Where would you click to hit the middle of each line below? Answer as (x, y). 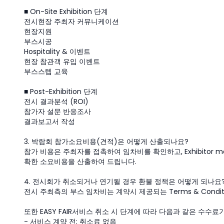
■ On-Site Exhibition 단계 (66, 11)
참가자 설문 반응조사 (57, 111)
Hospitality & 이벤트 (57, 51)
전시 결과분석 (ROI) (56, 101)
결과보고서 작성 (49, 121)
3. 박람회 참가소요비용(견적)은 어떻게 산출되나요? (106, 141)
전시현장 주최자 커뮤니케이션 (71, 21)
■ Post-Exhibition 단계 (61, 91)
